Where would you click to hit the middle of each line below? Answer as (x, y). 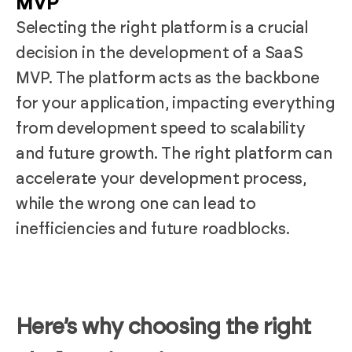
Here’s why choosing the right (163, 327)
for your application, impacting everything (176, 103)
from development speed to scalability (161, 128)
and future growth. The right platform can (174, 154)
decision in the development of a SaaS (159, 53)
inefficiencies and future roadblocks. (153, 229)
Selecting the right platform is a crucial (162, 28)
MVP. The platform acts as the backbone (168, 78)
